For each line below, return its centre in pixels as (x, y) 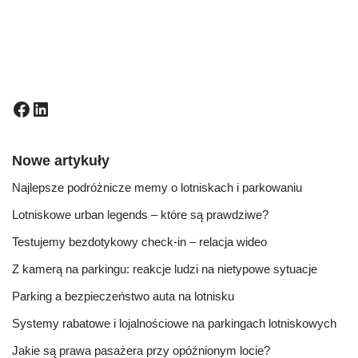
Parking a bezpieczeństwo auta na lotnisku (123, 296)
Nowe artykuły (61, 161)
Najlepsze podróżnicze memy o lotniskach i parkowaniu (157, 187)
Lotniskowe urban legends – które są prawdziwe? (140, 215)
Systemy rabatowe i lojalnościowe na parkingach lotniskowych (174, 323)
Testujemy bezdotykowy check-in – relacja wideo (139, 242)
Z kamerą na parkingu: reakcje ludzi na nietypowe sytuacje (165, 269)
